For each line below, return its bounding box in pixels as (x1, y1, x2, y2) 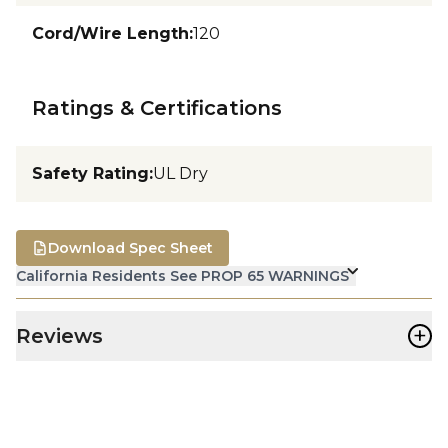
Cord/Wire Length (32, 23, 189, 43)
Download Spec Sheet (48, 238, 213, 257)
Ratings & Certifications (32, 95, 282, 120)
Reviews (16, 323, 103, 348)
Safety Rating (32, 163, 149, 183)
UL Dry (153, 163, 208, 183)
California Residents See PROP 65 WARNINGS (16, 266, 349, 285)
